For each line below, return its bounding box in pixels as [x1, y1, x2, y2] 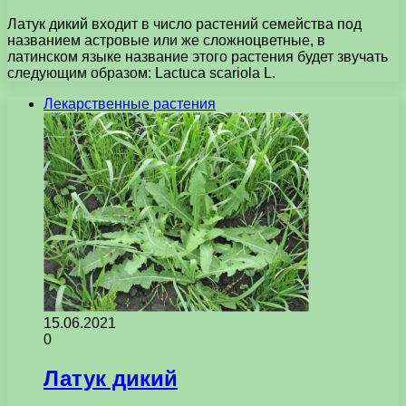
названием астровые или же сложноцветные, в [7, 32, 325, 48]
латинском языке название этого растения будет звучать [7, 48, 388, 64]
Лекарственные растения [43, 95, 216, 111]
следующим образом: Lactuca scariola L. [7, 64, 275, 81]
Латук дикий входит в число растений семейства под [7, 15, 362, 32]
